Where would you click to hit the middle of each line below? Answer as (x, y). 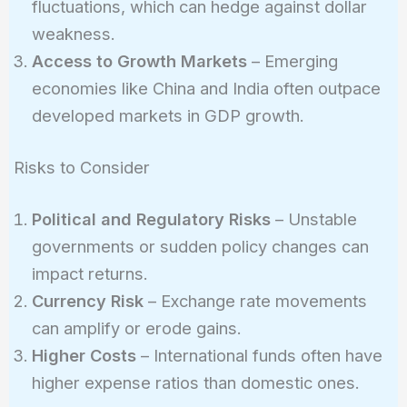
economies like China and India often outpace (206, 88)
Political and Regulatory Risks (151, 219)
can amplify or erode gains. (136, 328)
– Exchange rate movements (255, 301)
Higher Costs (84, 356)
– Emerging (292, 60)
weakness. (73, 33)
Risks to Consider (81, 167)
